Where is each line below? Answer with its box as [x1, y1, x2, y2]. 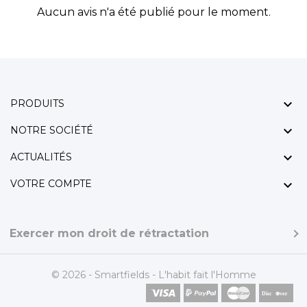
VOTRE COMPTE [10, 177, 92, 191]
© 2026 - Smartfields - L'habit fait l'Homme [51, 268, 256, 281]
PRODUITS [10, 97, 64, 110]
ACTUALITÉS [10, 151, 72, 164]
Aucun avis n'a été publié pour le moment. [36, 5, 271, 19]
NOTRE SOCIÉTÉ [10, 124, 93, 137]
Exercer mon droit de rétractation [10, 226, 210, 240]
